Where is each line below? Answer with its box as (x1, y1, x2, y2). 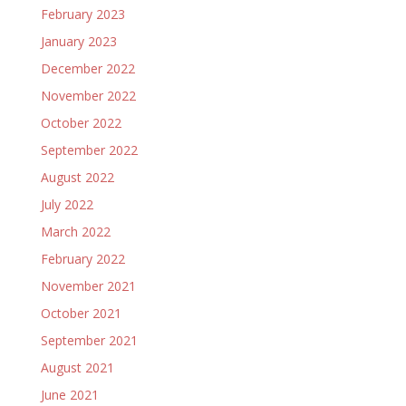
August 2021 (40, 359, 114, 376)
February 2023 (40, 5, 125, 23)
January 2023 (40, 33, 117, 50)
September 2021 (40, 332, 138, 349)
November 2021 (40, 277, 136, 295)
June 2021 (40, 386, 99, 403)
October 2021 (40, 304, 121, 322)
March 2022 (40, 223, 111, 240)
